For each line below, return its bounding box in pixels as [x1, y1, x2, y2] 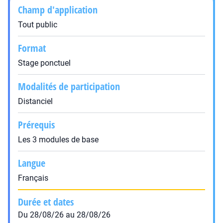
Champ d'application [18, 3, 98, 16]
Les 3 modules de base [18, 135, 99, 144]
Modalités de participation [18, 80, 120, 93]
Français [18, 173, 48, 183]
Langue [18, 156, 45, 170]
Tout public [18, 20, 57, 29]
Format [18, 41, 46, 55]
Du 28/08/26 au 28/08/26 [18, 210, 111, 220]
